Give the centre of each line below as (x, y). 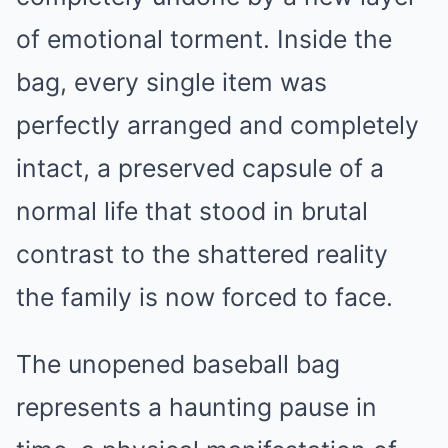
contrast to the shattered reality (202, 254)
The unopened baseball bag (178, 364)
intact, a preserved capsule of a (200, 168)
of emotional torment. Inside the (204, 39)
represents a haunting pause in (196, 407)
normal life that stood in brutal (192, 211)
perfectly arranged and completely (217, 125)
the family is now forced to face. (204, 297)
